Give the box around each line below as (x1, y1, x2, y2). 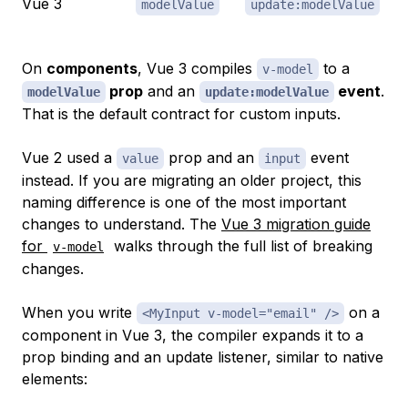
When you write (22, 302, 137, 321)
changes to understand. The (22, 214, 221, 233)
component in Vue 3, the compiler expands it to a (22, 325, 363, 344)
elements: (22, 369, 87, 388)
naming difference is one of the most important (22, 192, 346, 211)
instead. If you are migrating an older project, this (22, 170, 362, 189)
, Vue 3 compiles (138, 58, 257, 77)
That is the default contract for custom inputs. (22, 104, 341, 123)
